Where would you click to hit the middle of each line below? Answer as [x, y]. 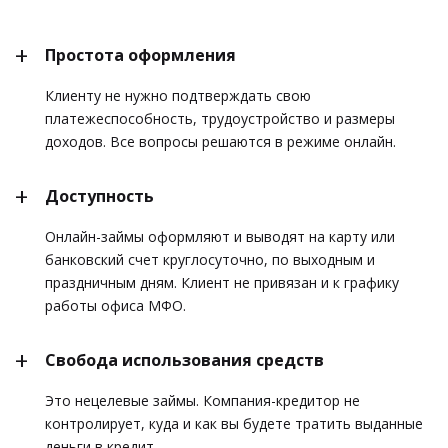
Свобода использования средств [184, 359]
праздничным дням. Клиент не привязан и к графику [222, 282]
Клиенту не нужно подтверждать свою [178, 95]
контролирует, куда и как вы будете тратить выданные [234, 423]
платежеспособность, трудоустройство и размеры [220, 118]
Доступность [99, 195]
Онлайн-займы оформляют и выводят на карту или [220, 236]
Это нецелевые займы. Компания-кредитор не [202, 400]
